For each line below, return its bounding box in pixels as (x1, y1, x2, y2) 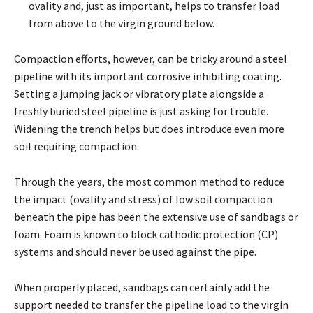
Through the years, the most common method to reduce (14, 175, 284, 189)
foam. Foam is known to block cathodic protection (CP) (14, 227, 278, 242)
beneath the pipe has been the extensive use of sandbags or (14, 210, 298, 224)
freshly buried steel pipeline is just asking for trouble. (14, 104, 268, 119)
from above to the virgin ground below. (29, 16, 214, 31)
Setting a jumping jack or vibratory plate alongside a (14, 87, 264, 101)
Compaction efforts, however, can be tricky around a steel (14, 52, 287, 66)
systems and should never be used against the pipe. (14, 245, 256, 259)
